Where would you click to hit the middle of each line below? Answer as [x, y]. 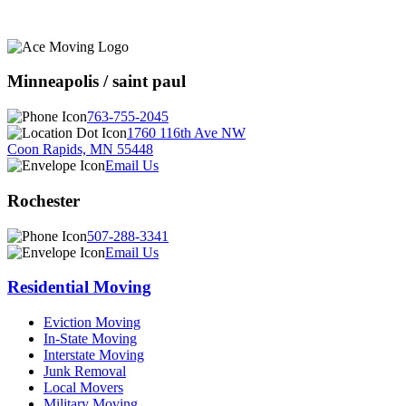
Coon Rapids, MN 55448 [80, 150]
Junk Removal [85, 371]
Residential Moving [79, 287]
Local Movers [83, 387]
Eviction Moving [92, 322]
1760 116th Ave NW [186, 133]
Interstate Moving [94, 355]
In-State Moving [90, 338]
